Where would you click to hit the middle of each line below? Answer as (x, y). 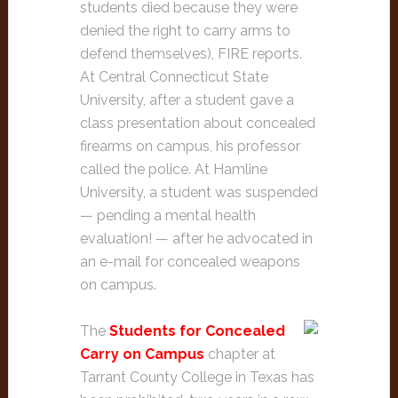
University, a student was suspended (199, 192)
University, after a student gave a (187, 100)
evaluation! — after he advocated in (196, 239)
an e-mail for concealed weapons (190, 262)
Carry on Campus (142, 354)
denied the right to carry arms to (185, 31)
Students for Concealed (197, 331)
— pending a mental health (167, 215)
